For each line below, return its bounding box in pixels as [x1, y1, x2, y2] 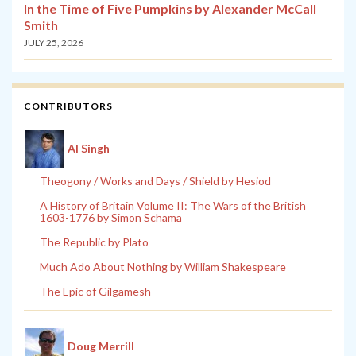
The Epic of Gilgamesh [40, 284, 151, 299]
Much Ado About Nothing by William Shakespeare [40, 260, 286, 274]
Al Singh [68, 141, 110, 155]
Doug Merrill [68, 339, 134, 353]
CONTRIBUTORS [24, 100, 113, 113]
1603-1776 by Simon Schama [40, 211, 182, 225]
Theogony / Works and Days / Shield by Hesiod [40, 174, 271, 188]
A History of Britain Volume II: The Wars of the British [40, 199, 306, 213]
